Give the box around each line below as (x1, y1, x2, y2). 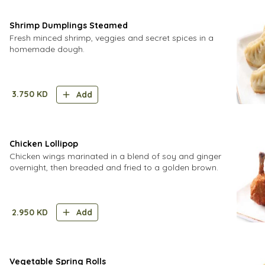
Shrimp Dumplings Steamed (9, 20, 128, 31)
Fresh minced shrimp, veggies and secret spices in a (9, 33, 214, 43)
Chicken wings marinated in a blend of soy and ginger (9, 150, 221, 161)
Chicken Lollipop (9, 138, 78, 149)
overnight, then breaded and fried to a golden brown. (9, 161, 218, 173)
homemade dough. (9, 44, 85, 54)
